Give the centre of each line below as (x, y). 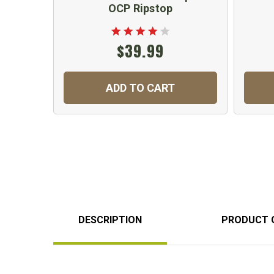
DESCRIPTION (110, 220)
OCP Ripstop (140, 8)
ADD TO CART (140, 87)
